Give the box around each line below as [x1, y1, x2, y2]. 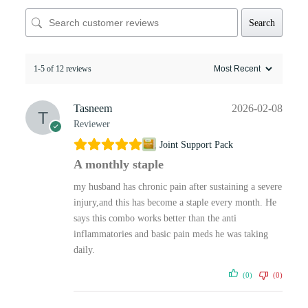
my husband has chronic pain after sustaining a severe [73, 181, 282, 192]
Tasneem [73, 102, 112, 115]
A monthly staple [73, 157, 164, 172]
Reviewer [73, 119, 110, 130]
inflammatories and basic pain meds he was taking [73, 229, 268, 240]
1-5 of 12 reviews [33, 63, 91, 74]
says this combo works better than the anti [73, 213, 236, 224]
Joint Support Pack [159, 139, 233, 150]
